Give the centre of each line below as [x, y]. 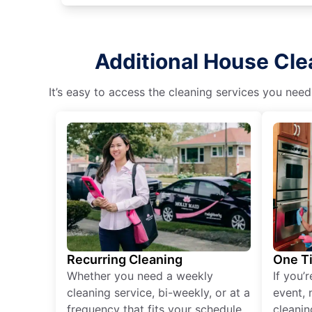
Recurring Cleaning [125, 259]
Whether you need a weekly [140, 275]
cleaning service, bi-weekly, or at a [158, 292]
